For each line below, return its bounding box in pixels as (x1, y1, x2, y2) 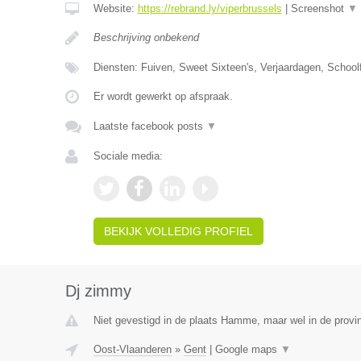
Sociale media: (93, 150, 163, 162)
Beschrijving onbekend (93, 31, 199, 44)
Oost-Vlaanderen (93, 343, 172, 355)
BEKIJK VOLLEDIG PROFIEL (103, 225, 253, 238)
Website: (93, 2, 138, 15)
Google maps (214, 343, 280, 355)
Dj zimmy (64, 282, 131, 300)
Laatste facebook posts (93, 120, 206, 132)
